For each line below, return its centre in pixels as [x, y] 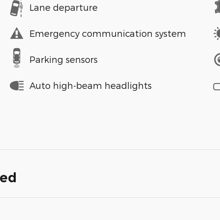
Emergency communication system [108, 33]
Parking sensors [64, 59]
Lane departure [64, 7]
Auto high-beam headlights [91, 85]
